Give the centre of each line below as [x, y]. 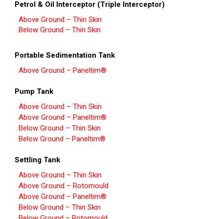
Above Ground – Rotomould [64, 186]
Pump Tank [34, 92]
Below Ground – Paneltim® [62, 139]
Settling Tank [37, 160]
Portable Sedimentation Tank [65, 55]
